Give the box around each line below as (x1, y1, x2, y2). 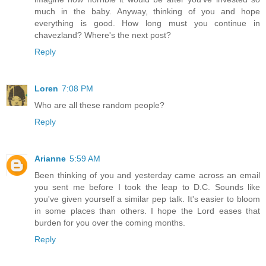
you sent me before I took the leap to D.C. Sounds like (34, 182, 260, 192)
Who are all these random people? (34, 100, 164, 110)
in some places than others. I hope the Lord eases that (34, 205, 260, 216)
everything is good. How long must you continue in (34, 18, 260, 28)
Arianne (34, 153, 66, 163)
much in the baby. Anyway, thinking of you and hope (34, 6, 260, 16)
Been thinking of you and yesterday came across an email (34, 170, 260, 180)
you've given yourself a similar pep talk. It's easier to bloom (34, 194, 260, 204)
